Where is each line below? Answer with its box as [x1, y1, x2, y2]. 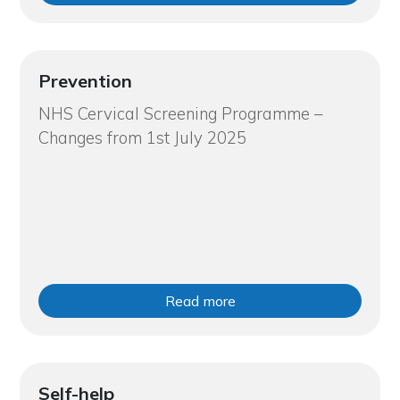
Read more [164, 291, 236, 310]
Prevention [37, 69, 132, 92]
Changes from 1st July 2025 [37, 127, 246, 148]
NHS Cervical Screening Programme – [37, 103, 322, 124]
